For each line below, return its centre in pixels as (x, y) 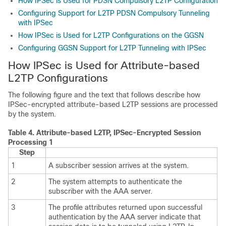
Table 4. (22, 132)
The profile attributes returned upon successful (125, 207)
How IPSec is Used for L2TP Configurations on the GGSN (111, 35)
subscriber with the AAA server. (100, 191)
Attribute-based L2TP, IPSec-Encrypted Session (119, 132)
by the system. (32, 114)
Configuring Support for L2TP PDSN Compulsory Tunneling (114, 13)
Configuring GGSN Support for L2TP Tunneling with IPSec (112, 48)
